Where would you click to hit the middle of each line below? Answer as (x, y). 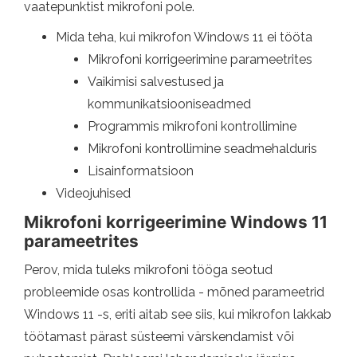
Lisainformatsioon (141, 171)
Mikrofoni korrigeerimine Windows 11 (176, 222)
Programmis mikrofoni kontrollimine (192, 127)
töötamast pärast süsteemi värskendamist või (159, 337)
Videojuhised (93, 194)
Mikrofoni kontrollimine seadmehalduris (202, 149)
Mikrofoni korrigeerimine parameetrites (200, 60)
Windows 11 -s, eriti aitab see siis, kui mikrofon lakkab (178, 315)
